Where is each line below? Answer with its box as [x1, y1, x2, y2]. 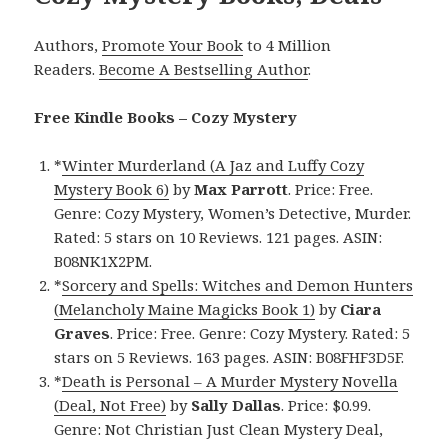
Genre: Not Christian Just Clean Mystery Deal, [54, 419, 384, 440]
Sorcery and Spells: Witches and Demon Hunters [62, 275, 414, 296]
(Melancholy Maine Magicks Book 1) [54, 299, 316, 320]
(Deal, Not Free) [54, 395, 167, 416]
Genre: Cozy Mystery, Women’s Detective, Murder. [54, 203, 412, 224]
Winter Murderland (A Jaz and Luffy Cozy [62, 155, 365, 176]
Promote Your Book [102, 35, 244, 56]
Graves [54, 323, 111, 344]
